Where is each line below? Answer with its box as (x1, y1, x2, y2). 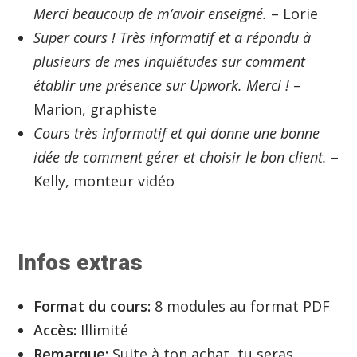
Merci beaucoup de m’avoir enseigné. (33, 4, 268, 24)
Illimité (76, 320, 129, 340)
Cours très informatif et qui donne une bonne (33, 124, 320, 143)
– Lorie (267, 4, 319, 24)
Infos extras (18, 249, 143, 277)
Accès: (33, 320, 77, 340)
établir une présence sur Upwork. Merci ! (33, 76, 290, 96)
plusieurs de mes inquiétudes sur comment (33, 52, 306, 72)
